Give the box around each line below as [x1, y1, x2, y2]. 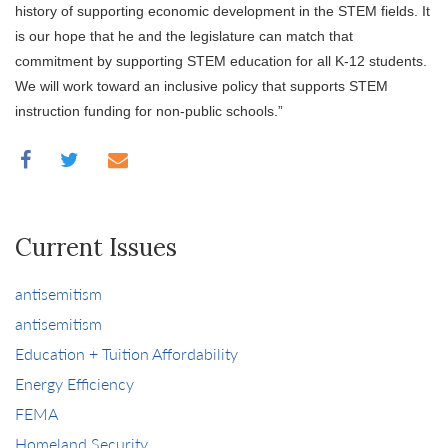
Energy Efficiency [15, 372, 134, 395]
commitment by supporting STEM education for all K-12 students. [15, 53, 427, 69]
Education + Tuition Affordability [15, 342, 238, 365]
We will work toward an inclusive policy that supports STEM [15, 78, 388, 94]
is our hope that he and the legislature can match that [15, 28, 353, 44]
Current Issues [15, 232, 177, 263]
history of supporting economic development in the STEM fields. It [15, 3, 430, 19]
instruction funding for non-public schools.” [15, 103, 283, 119]
